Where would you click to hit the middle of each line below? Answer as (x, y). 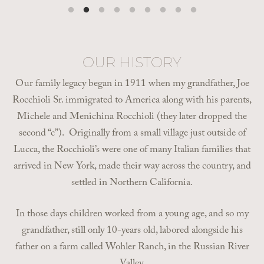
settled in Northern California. (132, 183)
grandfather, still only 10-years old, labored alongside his (132, 232)
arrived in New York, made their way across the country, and (132, 167)
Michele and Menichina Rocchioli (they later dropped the (132, 117)
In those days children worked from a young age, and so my (132, 215)
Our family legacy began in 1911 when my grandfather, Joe (132, 84)
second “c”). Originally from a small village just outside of (132, 134)
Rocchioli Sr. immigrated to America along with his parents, (132, 101)
